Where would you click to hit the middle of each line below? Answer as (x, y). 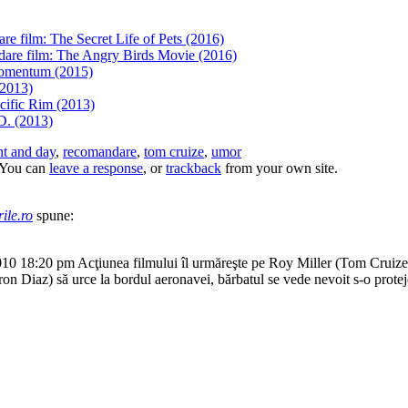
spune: (55, 215)
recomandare (100, 151)
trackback (194, 168)
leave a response (96, 168)
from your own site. (280, 168)
